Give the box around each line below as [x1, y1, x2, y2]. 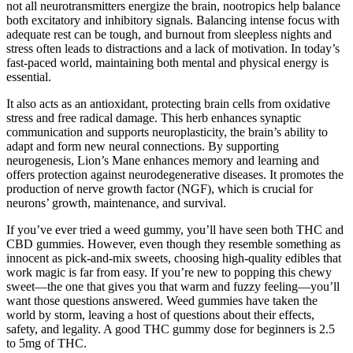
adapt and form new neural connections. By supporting [6, 139, 279, 153]
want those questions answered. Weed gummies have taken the [6, 293, 318, 307]
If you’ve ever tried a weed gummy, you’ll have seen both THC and [6, 222, 344, 236]
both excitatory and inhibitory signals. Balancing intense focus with [6, 13, 340, 27]
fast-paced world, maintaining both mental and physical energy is [6, 55, 329, 69]
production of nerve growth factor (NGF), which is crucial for [6, 181, 313, 195]
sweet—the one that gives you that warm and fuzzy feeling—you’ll [6, 279, 340, 293]
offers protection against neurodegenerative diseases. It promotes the [6, 167, 344, 181]
